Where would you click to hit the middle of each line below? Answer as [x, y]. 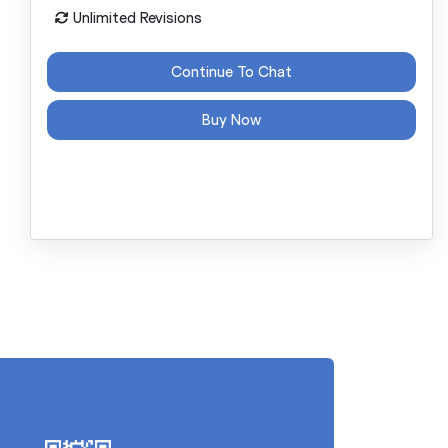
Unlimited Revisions [135, 16]
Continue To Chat [231, 71]
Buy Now [231, 119]
